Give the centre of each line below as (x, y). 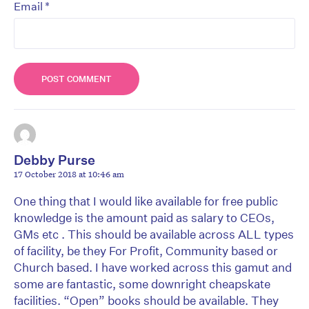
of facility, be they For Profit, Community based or (146, 250)
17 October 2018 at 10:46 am (69, 173)
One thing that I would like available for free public (146, 201)
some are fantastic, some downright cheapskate (142, 283)
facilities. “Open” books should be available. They (146, 300)
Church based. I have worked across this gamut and (153, 267)
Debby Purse (54, 159)
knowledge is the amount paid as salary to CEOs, (144, 217)
